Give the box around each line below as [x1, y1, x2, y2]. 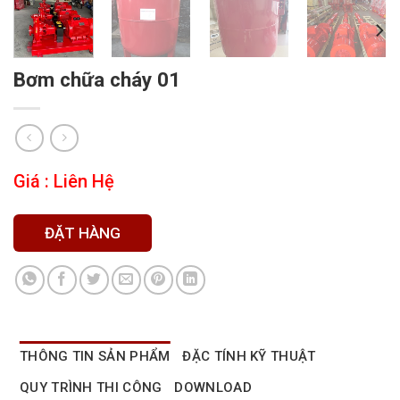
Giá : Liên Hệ [13, 171, 114, 193]
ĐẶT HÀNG [45, 223, 121, 242]
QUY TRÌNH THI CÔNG [20, 379, 162, 396]
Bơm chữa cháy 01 [13, 68, 180, 92]
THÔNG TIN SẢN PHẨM [20, 348, 171, 364]
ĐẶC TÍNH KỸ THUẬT [182, 348, 316, 364]
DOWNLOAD [174, 379, 252, 396]
